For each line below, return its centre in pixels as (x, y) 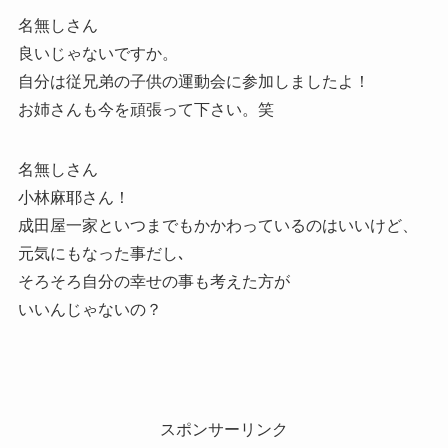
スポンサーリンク (224, 430)
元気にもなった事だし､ (101, 254)
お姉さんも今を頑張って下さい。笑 (145, 110)
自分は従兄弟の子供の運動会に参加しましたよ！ (193, 82)
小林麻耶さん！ (73, 198)
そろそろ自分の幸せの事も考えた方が (153, 282)
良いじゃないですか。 (97, 54)
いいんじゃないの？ (89, 310)
